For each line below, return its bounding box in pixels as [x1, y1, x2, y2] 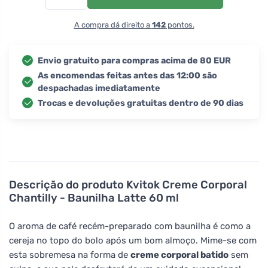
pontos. [165, 20, 194, 29]
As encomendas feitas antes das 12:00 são [38, 70, 217, 81]
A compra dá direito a [74, 20, 152, 29]
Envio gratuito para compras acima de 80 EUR [38, 55, 231, 66]
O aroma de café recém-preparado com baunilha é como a [9, 220, 251, 232]
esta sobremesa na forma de [9, 249, 130, 260]
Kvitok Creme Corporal [126, 178, 247, 191]
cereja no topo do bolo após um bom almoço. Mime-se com [9, 234, 257, 246]
